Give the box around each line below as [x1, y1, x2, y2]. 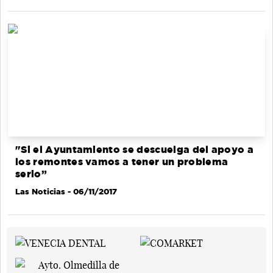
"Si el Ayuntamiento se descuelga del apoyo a [15, 144, 254, 155]
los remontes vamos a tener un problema [15, 156, 229, 167]
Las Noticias [15, 186, 65, 196]
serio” [15, 168, 47, 179]
